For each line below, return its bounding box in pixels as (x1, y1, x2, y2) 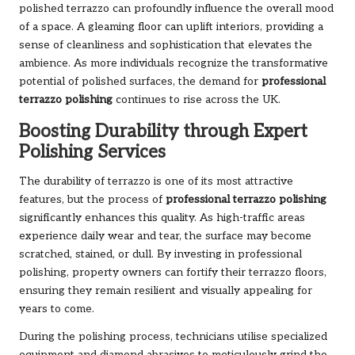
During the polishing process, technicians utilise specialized (19, 330, 327, 343)
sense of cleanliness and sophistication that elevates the (19, 38, 312, 52)
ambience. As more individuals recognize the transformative (19, 56, 328, 70)
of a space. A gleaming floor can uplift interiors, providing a (19, 20, 323, 33)
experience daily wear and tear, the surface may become (19, 229, 311, 242)
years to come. (19, 302, 94, 315)
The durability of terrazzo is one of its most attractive (19, 174, 293, 188)
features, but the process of (19, 193, 166, 206)
